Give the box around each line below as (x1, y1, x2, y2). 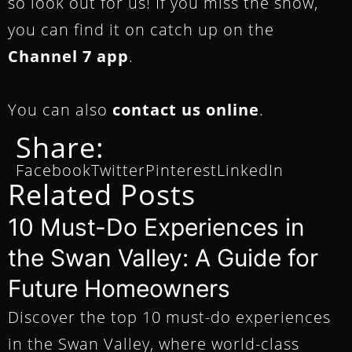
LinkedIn (217, 159, 284, 181)
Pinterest (145, 159, 217, 181)
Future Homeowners (8, 274, 230, 303)
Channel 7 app (8, 45, 129, 67)
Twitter (91, 159, 145, 181)
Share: (16, 127, 104, 167)
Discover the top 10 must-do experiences (8, 306, 331, 328)
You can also (8, 98, 112, 120)
